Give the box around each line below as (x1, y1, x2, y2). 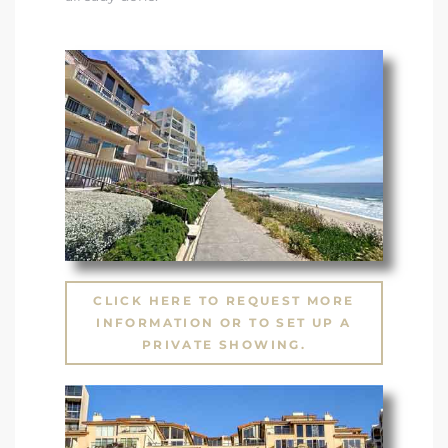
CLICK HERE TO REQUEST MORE (93, 293, 355, 309)
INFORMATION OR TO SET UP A (96, 315, 352, 331)
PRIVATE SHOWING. (141, 337, 307, 353)
